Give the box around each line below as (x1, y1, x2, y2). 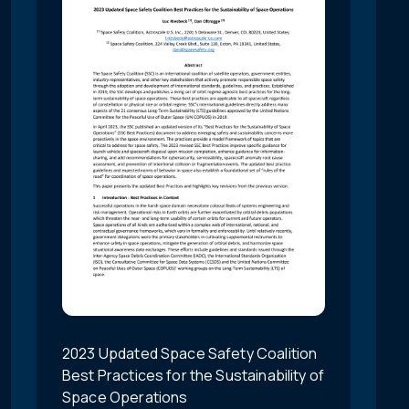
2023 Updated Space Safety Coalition (62, 342, 318, 363)
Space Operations (62, 386, 188, 407)
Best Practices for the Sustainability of (62, 364, 325, 385)
